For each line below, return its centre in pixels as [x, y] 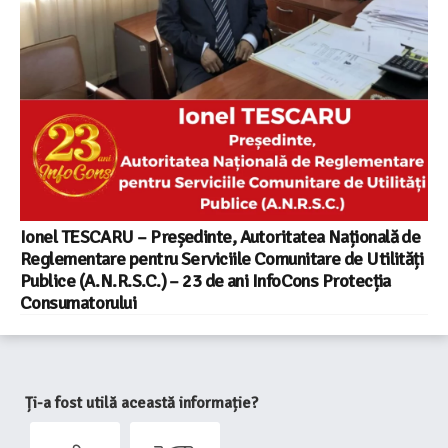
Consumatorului [78, 302]
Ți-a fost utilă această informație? [141, 402]
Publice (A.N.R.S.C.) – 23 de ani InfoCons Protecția [205, 280]
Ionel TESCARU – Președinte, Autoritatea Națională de [220, 236]
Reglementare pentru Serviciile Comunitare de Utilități [222, 258]
